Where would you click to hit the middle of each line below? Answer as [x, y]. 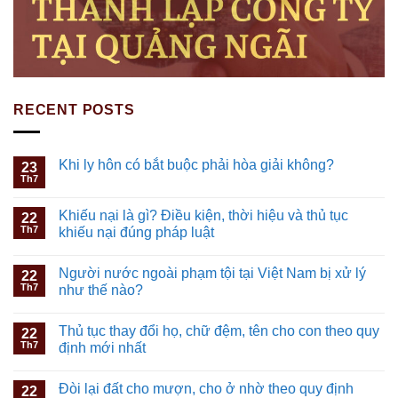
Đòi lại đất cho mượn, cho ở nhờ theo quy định [206, 388]
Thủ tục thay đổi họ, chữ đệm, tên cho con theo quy [219, 330]
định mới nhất [102, 347]
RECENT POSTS [74, 110]
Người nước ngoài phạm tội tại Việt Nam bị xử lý [212, 273]
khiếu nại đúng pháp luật [136, 232]
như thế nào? [101, 290]
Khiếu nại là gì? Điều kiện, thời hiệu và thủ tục [203, 215]
